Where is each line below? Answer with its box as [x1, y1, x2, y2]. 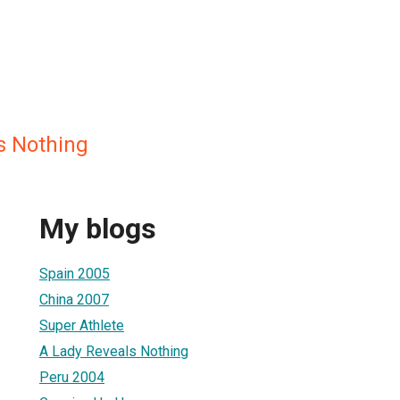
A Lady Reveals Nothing [39, 342, 188, 360]
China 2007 [39, 290, 109, 308]
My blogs [39, 212, 156, 246]
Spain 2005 [39, 264, 110, 282]
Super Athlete [39, 316, 124, 334]
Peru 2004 [39, 368, 104, 386]
